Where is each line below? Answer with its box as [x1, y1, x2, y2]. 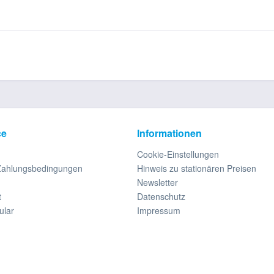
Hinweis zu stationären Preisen [137, 162, 256, 174]
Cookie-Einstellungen [137, 148, 219, 160]
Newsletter [137, 176, 178, 188]
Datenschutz [137, 190, 185, 202]
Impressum [137, 204, 180, 217]
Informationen [137, 126, 202, 140]
